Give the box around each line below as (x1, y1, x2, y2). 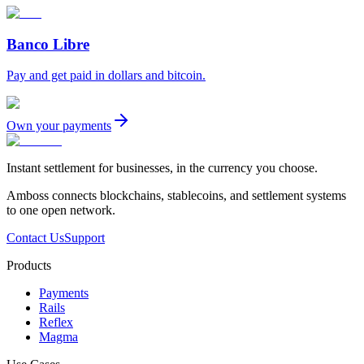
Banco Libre (6, 35, 89, 53)
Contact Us (6, 231, 64, 245)
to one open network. (6, 203, 115, 218)
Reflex (39, 315, 73, 330)
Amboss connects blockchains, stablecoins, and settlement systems (6, 188, 346, 203)
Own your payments (6, 119, 111, 133)
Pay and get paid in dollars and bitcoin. (6, 68, 206, 83)
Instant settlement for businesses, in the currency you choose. (6, 161, 318, 175)
